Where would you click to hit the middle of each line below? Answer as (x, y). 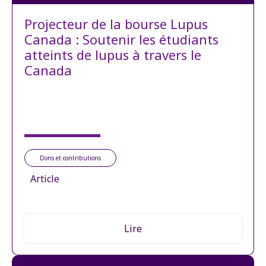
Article (45, 178)
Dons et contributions (70, 158)
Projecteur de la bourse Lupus (116, 23)
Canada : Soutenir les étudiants (121, 39)
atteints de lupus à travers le (113, 54)
